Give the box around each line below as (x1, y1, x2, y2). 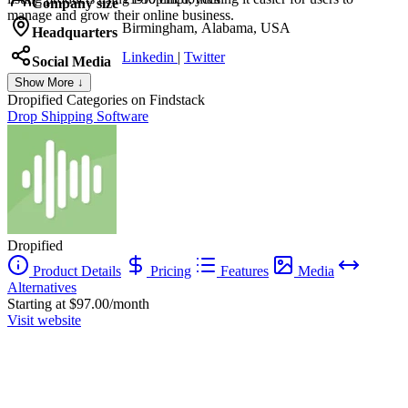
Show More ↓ (15, 75, 84, 89)
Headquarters (32, 24, 117, 40)
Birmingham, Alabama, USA (122, 19, 291, 36)
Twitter (184, 48, 225, 65)
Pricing (147, 262, 191, 279)
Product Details (29, 262, 121, 279)
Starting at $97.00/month (7, 295, 149, 311)
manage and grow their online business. (7, 6, 234, 23)
